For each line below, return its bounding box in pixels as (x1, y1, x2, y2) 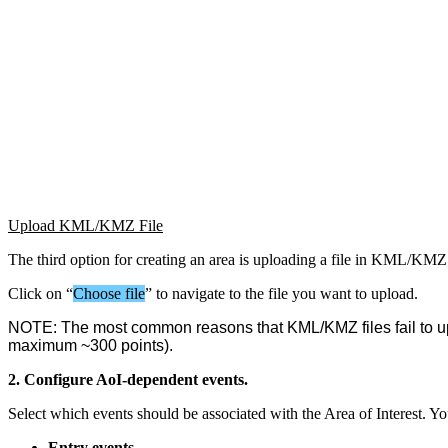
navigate (172, 284, 225, 302)
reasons (196, 318, 253, 336)
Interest (376, 404, 422, 422)
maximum (8, 336, 77, 354)
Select (8, 404, 46, 422)
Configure (24, 370, 93, 388)
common (131, 318, 192, 336)
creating (136, 250, 186, 268)
